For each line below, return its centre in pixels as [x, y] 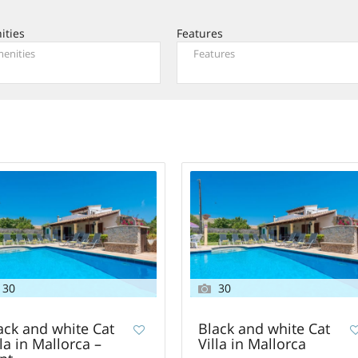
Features [199, 33]
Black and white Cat [265, 328]
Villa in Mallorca [253, 343]
